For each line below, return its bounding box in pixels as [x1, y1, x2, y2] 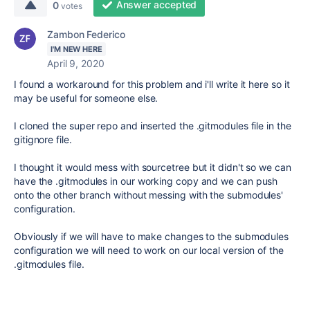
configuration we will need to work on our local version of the [14, 244, 284, 256]
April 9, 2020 [47, 57, 104, 69]
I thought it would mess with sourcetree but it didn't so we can [14, 161, 291, 173]
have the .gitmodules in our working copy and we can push [14, 175, 278, 187]
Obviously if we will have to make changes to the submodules [14, 230, 289, 242]
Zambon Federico [47, 28, 125, 40]
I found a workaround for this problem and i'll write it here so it [14, 78, 290, 90]
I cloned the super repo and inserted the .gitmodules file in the [14, 120, 291, 131]
